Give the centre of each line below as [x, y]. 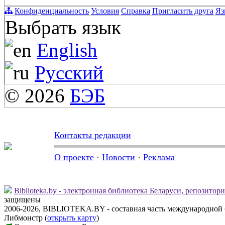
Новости [119, 157]
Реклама [159, 157]
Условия [105, 11]
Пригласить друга [183, 11]
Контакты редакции [93, 135]
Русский [69, 72]
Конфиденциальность [52, 11]
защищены [22, 199]
